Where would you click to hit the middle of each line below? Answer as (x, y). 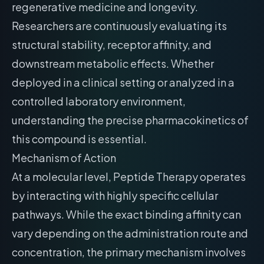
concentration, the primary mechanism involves (129, 252)
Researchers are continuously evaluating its (119, 26)
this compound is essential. (79, 139)
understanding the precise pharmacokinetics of (130, 120)
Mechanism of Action (64, 158)
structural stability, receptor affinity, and (112, 44)
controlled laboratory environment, (99, 101)
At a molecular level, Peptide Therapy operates (129, 176)
